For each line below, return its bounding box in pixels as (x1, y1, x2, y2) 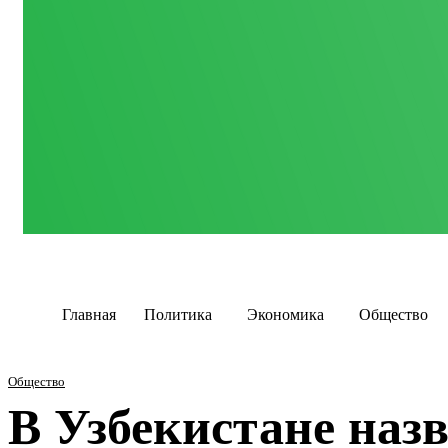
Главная (62, 306, 116, 323)
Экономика (247, 306, 324, 323)
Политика (144, 306, 212, 323)
